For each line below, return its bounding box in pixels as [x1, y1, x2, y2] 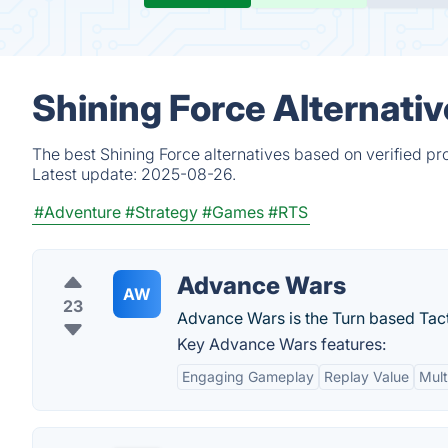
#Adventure [34, 202, 121, 222]
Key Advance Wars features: [177, 334, 386, 354]
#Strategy [125, 202, 198, 222]
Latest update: [32, 164, 141, 184]
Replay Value [324, 368, 409, 385]
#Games [202, 202, 264, 222]
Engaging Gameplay [182, 368, 314, 385]
